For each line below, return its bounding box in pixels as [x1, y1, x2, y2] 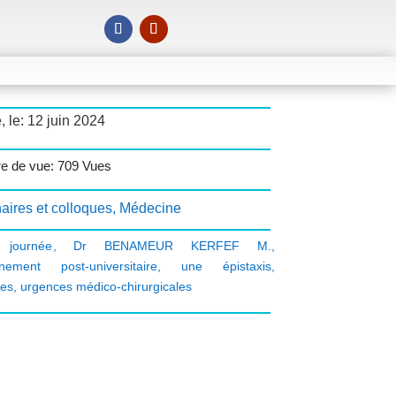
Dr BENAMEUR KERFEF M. [73, 239, 271, 254]
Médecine [118, 201, 181, 217]
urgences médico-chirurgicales [19, 279, 192, 294]
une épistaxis [180, 259, 271, 274]
